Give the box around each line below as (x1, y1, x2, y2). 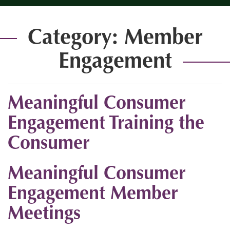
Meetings (8, 205, 81, 224)
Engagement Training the (8, 115, 204, 133)
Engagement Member (8, 185, 178, 204)
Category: (27, 28, 124, 49)
